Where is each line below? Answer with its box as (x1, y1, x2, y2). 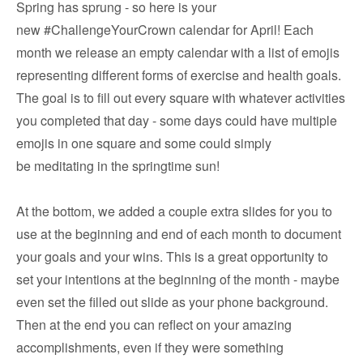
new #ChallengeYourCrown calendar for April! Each (16, 20, 314, 39)
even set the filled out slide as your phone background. (16, 293, 328, 311)
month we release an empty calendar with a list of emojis (16, 43, 340, 62)
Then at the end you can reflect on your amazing (16, 315, 292, 334)
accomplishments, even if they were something (16, 338, 284, 357)
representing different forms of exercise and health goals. (16, 66, 341, 84)
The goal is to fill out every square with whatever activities (16, 88, 345, 107)
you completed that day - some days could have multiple (16, 111, 337, 130)
